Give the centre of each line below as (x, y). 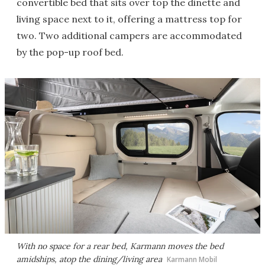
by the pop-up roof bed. (70, 52)
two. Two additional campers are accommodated (129, 36)
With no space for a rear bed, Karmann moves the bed (120, 246)
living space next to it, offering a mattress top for (129, 19)
